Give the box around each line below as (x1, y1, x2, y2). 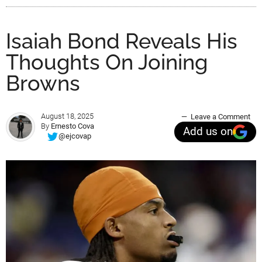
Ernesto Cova (51, 121, 94, 130)
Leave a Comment (191, 112, 250, 121)
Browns (6, 70, 80, 95)
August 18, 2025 (41, 111, 94, 120)
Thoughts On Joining (6, 49, 208, 74)
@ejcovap (58, 132, 91, 141)
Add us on (183, 125, 233, 139)
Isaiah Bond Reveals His (6, 28, 237, 53)
